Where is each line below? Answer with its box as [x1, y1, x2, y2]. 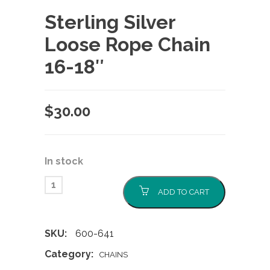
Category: [45, 248, 93, 260]
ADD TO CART [158, 187, 209, 196]
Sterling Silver [45, 10, 176, 33]
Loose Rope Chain [45, 33, 210, 55]
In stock [45, 155, 83, 167]
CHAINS [99, 250, 128, 259]
